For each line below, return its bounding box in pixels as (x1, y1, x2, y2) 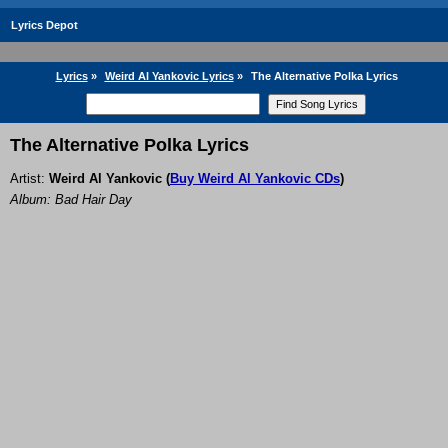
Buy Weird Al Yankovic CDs (170, 171, 340, 187)
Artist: (10, 171, 49, 187)
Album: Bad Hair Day (10, 192, 132, 208)
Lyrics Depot (11, 19, 78, 31)
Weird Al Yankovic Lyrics (104, 70, 234, 82)
